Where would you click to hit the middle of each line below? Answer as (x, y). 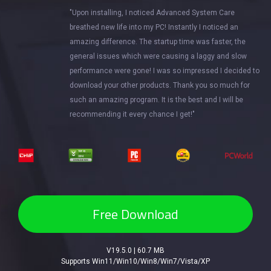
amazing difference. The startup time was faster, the (158, 42)
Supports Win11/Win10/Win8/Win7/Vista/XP (135, 261)
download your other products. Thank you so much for (160, 86)
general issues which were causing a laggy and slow (158, 57)
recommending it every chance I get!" (132, 115)
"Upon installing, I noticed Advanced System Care (152, 13)
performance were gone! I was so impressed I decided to (165, 71)
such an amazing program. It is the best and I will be (156, 100)
